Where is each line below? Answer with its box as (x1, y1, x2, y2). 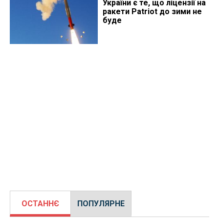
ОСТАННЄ (22, 198, 59, 208)
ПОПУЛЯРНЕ (77, 198, 125, 208)
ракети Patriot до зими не (102, 6, 202, 16)
